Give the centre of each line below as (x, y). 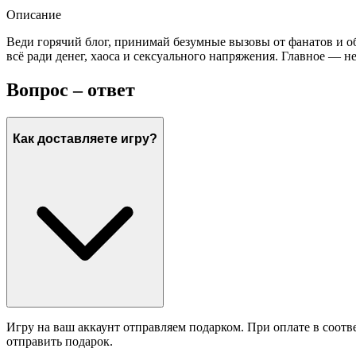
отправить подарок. (60, 342)
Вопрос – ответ (71, 90)
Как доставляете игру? (85, 138)
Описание (34, 15)
